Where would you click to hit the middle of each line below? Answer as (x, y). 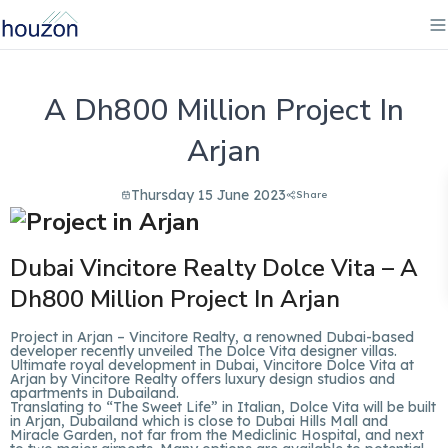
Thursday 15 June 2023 (208, 194)
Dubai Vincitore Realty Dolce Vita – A (214, 268)
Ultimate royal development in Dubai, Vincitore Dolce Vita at (212, 365)
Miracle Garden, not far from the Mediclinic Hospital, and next (217, 435)
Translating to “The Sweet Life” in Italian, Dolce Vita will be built (223, 407)
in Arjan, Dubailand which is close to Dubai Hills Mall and (199, 421)
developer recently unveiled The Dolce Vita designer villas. (203, 351)
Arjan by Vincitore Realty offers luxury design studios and (202, 379)
